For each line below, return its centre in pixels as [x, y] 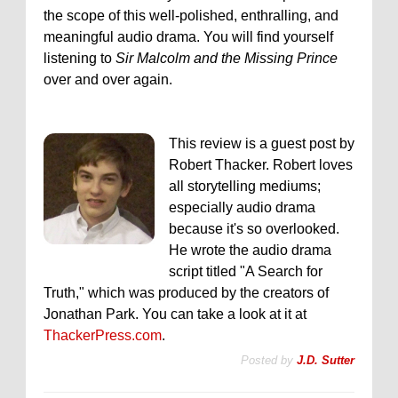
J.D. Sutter [326, 360]
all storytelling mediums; [245, 186]
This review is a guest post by [262, 143]
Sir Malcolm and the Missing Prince [227, 58]
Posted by [267, 360]
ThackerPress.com [103, 335]
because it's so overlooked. [254, 229]
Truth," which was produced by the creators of [186, 293]
